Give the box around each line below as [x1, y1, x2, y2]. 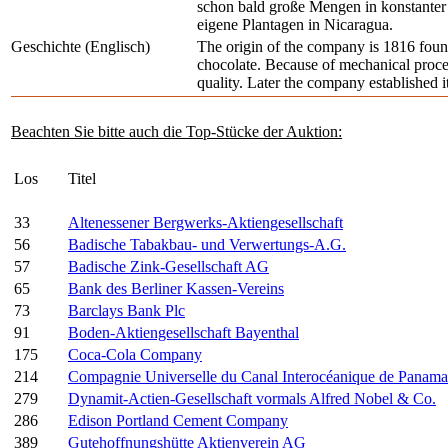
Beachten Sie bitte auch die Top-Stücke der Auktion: [11, 123, 342, 141]
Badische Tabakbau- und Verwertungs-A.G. [68, 236, 346, 254]
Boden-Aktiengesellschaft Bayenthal [68, 324, 299, 342]
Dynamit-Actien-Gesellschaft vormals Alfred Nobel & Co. [68, 390, 436, 408]
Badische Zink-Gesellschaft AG [68, 258, 269, 276]
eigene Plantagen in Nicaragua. [197, 16, 393, 34]
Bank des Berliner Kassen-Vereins [68, 280, 284, 298]
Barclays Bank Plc [68, 302, 185, 320]
